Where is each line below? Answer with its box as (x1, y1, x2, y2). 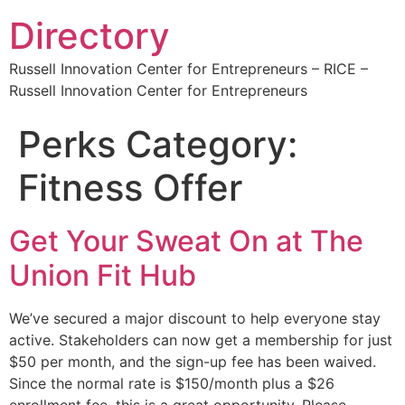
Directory (9, 14, 170, 58)
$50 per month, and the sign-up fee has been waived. (9, 353, 376, 371)
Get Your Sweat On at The (9, 223, 363, 259)
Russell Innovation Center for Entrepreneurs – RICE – (9, 60, 368, 78)
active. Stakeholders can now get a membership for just (9, 331, 392, 349)
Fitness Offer (18, 165, 242, 210)
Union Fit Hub (9, 258, 196, 293)
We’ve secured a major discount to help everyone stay (9, 309, 381, 327)
